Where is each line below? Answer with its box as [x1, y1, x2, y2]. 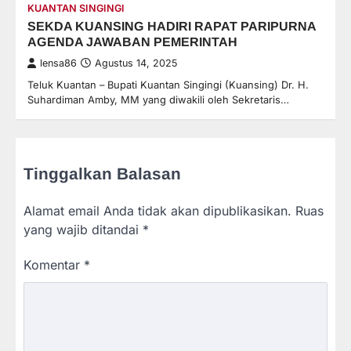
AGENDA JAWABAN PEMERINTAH [27, 34, 237, 49]
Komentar [24, 256, 84, 273]
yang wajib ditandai [24, 221, 143, 237]
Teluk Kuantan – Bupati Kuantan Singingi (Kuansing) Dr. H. [27, 78, 309, 91]
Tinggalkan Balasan [24, 164, 181, 183]
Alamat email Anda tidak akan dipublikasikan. [24, 202, 291, 219]
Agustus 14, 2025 [95, 56, 177, 69]
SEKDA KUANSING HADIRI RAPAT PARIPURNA [27, 18, 317, 33]
